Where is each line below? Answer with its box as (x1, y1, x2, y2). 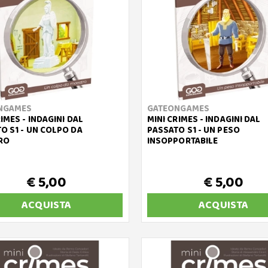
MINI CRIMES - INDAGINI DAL (147, 112, 261, 127)
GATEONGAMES (147, 102, 209, 116)
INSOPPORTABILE (147, 134, 218, 148)
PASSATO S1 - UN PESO (147, 123, 240, 138)
